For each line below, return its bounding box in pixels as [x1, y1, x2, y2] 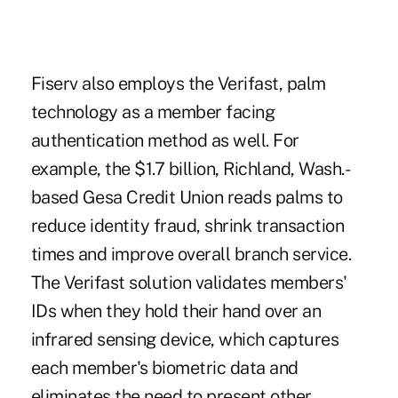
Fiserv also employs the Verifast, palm [30, 73, 326, 95]
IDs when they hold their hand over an [30, 300, 322, 322]
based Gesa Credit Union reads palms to [30, 187, 343, 209]
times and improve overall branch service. [30, 243, 352, 266]
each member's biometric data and [30, 357, 298, 379]
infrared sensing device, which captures [30, 329, 339, 351]
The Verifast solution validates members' [30, 272, 347, 294]
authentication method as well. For [30, 130, 299, 152]
